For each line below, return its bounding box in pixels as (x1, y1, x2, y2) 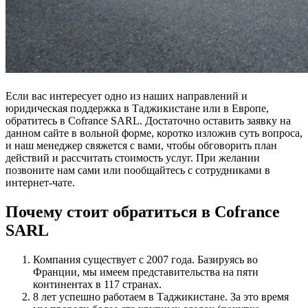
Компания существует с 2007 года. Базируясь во (33, 254, 258, 266)
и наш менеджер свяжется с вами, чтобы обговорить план (5, 140, 277, 152)
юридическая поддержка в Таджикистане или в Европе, (5, 102, 269, 115)
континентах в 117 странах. (33, 278, 162, 291)
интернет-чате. (5, 177, 75, 189)
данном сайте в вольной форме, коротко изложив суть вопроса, (5, 127, 302, 140)
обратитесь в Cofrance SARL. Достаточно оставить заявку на (5, 115, 291, 127)
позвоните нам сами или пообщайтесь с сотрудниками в (5, 164, 270, 177)
